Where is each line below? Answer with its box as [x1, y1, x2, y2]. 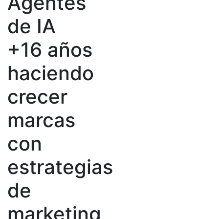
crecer [7, 85, 67, 109]
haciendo [7, 61, 94, 85]
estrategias [7, 155, 113, 179]
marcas [7, 108, 75, 132]
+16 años [7, 38, 92, 62]
